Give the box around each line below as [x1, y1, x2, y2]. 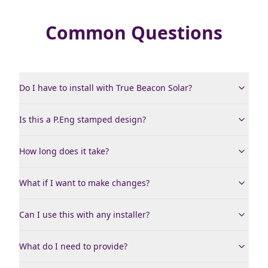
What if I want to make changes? [19, 177, 150, 188]
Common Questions [45, 20, 223, 45]
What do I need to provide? [19, 240, 127, 252]
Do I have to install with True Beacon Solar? [19, 82, 192, 93]
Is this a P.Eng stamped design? [19, 114, 146, 125]
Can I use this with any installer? [19, 209, 150, 220]
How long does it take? [19, 145, 109, 157]
